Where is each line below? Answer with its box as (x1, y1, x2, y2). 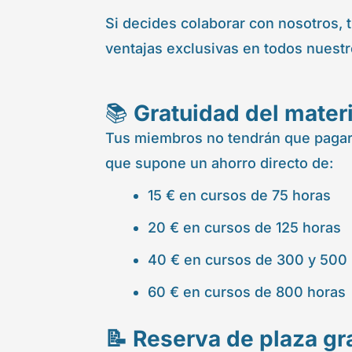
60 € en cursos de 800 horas (148, 283, 346, 300)
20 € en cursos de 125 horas (148, 218, 342, 236)
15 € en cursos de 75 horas (148, 186, 332, 203)
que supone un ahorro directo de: (105, 154, 334, 171)
